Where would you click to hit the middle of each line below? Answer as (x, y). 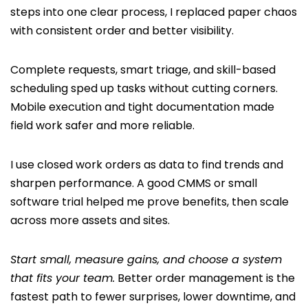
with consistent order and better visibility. (122, 31)
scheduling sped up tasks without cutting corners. (144, 89)
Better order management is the (205, 278)
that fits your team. (63, 278)
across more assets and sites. (90, 221)
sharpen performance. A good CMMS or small (134, 184)
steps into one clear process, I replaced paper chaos (154, 12)
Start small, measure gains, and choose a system (146, 260)
